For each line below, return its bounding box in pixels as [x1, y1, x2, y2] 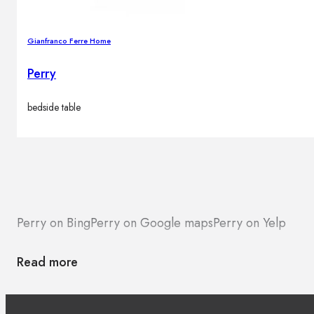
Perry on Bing [17, 214, 90, 233]
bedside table [27, 100, 81, 115]
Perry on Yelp [213, 214, 286, 233]
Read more [17, 253, 78, 272]
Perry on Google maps [90, 214, 213, 233]
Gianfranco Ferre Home [27, 35, 111, 47]
